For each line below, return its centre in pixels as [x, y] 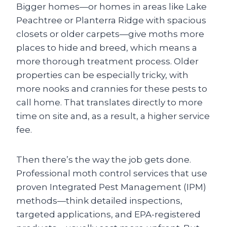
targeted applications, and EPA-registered [108, 214]
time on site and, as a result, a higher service [113, 116]
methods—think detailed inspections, [99, 201]
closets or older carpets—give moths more [110, 34]
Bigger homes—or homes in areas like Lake [111, 7]
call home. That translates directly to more [109, 102]
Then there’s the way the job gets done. [104, 160]
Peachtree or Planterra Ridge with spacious [111, 20]
